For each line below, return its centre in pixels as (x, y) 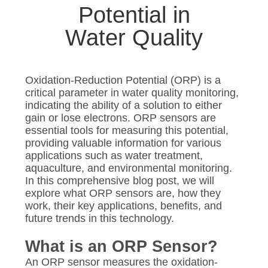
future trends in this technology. (99, 218)
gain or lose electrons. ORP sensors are (120, 118)
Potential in (134, 15)
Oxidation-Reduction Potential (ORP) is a (123, 80)
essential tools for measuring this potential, (127, 130)
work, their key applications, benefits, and (123, 205)
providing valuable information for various (123, 143)
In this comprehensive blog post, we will (119, 180)
